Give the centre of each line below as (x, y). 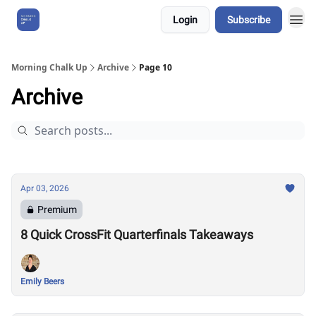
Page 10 (156, 67)
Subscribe (249, 20)
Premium (57, 209)
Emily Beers (42, 281)
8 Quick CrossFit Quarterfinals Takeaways (137, 235)
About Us (74, 20)
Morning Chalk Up (49, 67)
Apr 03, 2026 (45, 188)
